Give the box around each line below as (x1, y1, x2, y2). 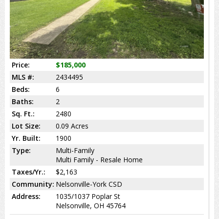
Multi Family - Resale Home (56, 154, 143, 164)
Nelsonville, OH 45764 (56, 200, 126, 210)
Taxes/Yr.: (12, 167, 45, 176)
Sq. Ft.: (12, 109, 35, 118)
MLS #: (12, 72, 34, 82)
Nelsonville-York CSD (56, 179, 122, 189)
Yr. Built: (12, 133, 41, 143)
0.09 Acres (56, 121, 88, 131)
